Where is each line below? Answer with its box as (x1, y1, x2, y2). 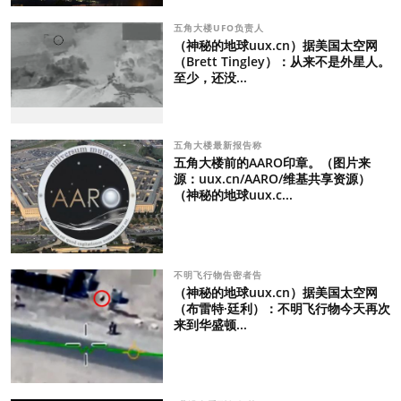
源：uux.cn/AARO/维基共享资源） (173, 169, 371, 187)
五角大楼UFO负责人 (173, 21, 268, 34)
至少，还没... (173, 68, 247, 86)
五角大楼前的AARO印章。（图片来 (173, 153, 371, 171)
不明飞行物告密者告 (173, 268, 266, 281)
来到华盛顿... (173, 315, 247, 333)
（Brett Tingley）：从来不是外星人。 (173, 52, 390, 70)
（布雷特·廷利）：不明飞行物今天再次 (173, 299, 390, 317)
